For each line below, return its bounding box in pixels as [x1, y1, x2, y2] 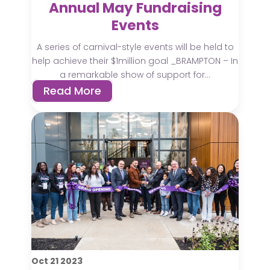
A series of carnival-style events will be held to [36, 41, 234, 54]
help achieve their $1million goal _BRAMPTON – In [32, 55, 238, 67]
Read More [43, 83, 102, 99]
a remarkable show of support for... [60, 69, 210, 81]
